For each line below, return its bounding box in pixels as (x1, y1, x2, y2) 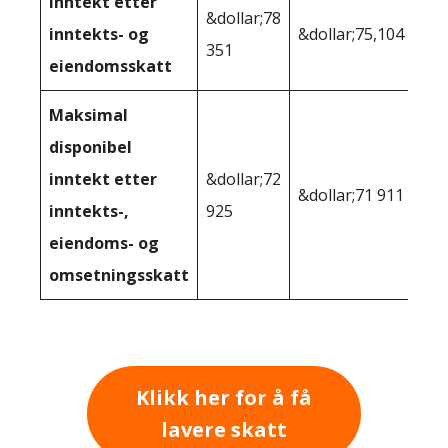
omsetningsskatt (49, 264, 189, 287)
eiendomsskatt (49, 55, 172, 78)
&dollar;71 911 (298, 184, 404, 207)
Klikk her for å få (136, 383, 312, 411)
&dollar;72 (206, 168, 281, 191)
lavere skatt (161, 415, 287, 443)
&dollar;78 (206, 7, 281, 30)
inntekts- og (49, 23, 149, 46)
